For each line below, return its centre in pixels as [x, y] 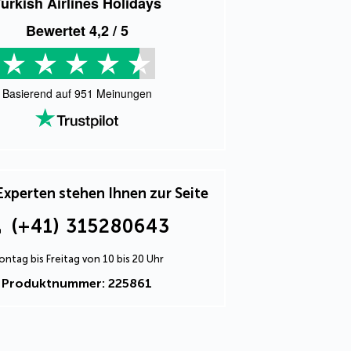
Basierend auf [38, 93]
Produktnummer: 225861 [77, 283]
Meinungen [122, 93]
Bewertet [57, 31]
